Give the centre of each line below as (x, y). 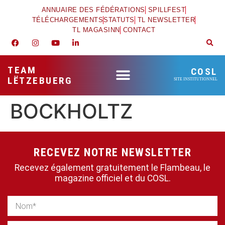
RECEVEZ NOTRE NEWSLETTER (113, 152)
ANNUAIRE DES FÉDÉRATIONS (93, 10)
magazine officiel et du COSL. (113, 178)
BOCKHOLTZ (72, 111)
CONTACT (139, 30)
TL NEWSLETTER (166, 20)
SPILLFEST (167, 10)
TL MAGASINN (96, 30)
